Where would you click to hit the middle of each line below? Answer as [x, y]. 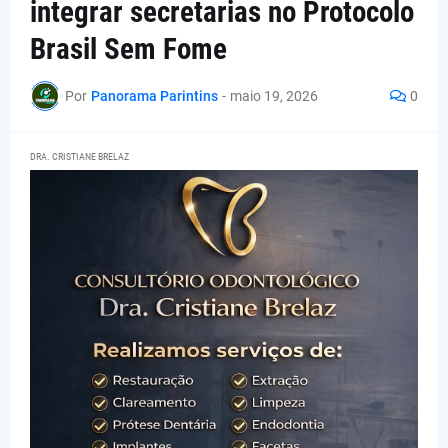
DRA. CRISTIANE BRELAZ [79, 157]
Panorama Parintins [154, 95]
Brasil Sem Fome [128, 49]
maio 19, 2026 [274, 95]
